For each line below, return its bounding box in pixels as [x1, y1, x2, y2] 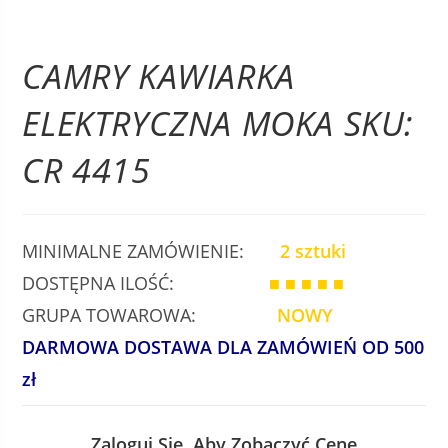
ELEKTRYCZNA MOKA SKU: [22, 100, 415, 146]
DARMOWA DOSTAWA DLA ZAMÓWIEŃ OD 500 [22, 335, 425, 359]
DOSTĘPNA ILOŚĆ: [22, 271, 270, 295]
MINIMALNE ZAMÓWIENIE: [22, 239, 281, 263]
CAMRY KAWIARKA [22, 53, 295, 99]
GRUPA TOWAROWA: [22, 303, 278, 327]
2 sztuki [280, 239, 347, 263]
